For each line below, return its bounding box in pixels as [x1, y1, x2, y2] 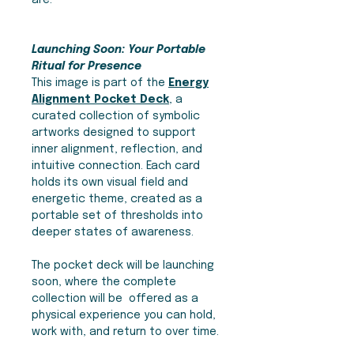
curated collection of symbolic [32, 111, 200, 122]
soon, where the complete [32, 277, 176, 288]
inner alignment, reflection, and [32, 144, 202, 156]
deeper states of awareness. [32, 227, 194, 239]
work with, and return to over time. [32, 326, 219, 338]
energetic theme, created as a [32, 194, 202, 205]
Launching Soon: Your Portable [32, 44, 205, 56]
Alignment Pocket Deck [32, 94, 169, 106]
